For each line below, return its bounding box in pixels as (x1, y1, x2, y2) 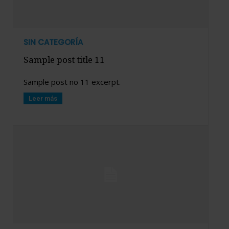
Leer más (29, 95, 57, 103)
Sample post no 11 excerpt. (24, 77, 121, 87)
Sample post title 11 (24, 54, 105, 66)
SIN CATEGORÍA (24, 37, 83, 48)
